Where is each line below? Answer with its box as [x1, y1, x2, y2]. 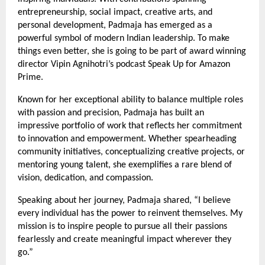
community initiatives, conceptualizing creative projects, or [18, 147, 245, 157]
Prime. [18, 73, 43, 83]
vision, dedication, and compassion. [18, 173, 153, 183]
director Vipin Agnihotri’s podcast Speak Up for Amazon [18, 60, 230, 70]
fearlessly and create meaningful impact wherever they [18, 235, 231, 245]
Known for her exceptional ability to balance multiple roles [18, 95, 243, 105]
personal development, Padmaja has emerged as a [18, 21, 212, 31]
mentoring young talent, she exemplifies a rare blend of [18, 160, 232, 170]
